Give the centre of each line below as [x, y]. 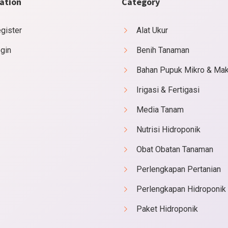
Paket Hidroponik [167, 209]
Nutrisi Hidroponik [168, 130]
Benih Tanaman [163, 50]
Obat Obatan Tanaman [175, 149]
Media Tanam [160, 110]
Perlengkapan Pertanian [179, 169]
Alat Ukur [152, 30]
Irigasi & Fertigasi [168, 90]
